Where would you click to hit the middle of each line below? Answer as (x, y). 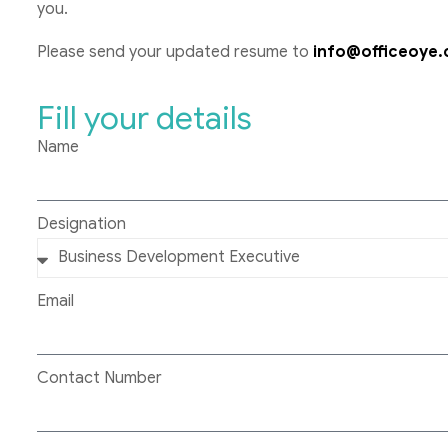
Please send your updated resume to (175, 51)
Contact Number (99, 377)
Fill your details (144, 117)
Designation (81, 223)
